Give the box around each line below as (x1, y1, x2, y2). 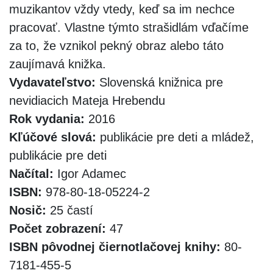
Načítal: (9, 166, 54, 180)
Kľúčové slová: (9, 130, 96, 144)
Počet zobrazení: (9, 221, 106, 235)
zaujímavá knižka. (9, 57, 106, 71)
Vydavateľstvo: (9, 75, 96, 89)
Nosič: (9, 203, 46, 217)
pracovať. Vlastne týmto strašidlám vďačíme (9, 20, 249, 34)
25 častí (46, 203, 93, 217)
